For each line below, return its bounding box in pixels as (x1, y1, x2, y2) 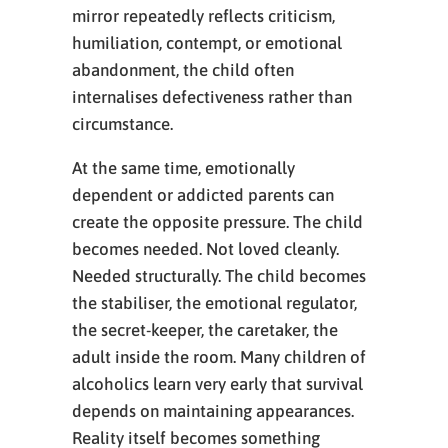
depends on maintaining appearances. (72, 401, 354, 421)
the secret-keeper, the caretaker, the (72, 320, 338, 340)
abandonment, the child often (72, 60, 294, 80)
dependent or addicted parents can (72, 185, 334, 205)
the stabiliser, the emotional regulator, (72, 293, 357, 313)
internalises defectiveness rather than (72, 87, 352, 107)
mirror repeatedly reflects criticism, (72, 6, 335, 26)
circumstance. (72, 114, 173, 134)
